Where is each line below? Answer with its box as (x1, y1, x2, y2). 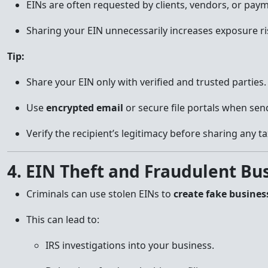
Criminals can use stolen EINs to (26, 187, 173, 200)
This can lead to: (26, 213, 99, 226)
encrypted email (46, 101, 123, 114)
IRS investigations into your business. (45, 239, 214, 252)
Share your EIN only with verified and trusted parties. (26, 75, 266, 89)
